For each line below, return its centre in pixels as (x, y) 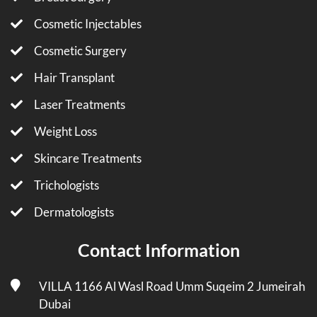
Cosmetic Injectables (88, 24)
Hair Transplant (74, 77)
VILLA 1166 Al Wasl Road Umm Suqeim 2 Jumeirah (172, 286)
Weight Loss (65, 131)
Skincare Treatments (88, 158)
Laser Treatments (80, 104)
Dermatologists (74, 212)
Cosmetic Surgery (80, 51)
